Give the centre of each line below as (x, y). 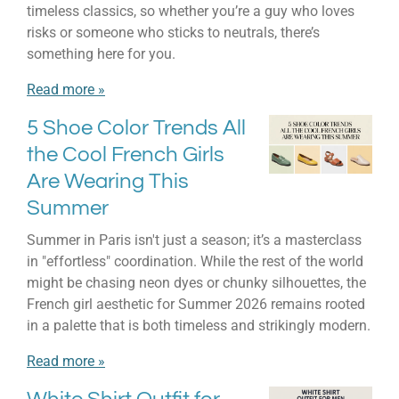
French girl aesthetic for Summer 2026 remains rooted (196, 304)
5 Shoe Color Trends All (136, 128)
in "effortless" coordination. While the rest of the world (195, 261)
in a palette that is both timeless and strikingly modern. (199, 325)
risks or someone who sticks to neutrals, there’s (173, 32)
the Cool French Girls (126, 155)
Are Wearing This (108, 182)
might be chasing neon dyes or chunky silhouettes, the (196, 282)
